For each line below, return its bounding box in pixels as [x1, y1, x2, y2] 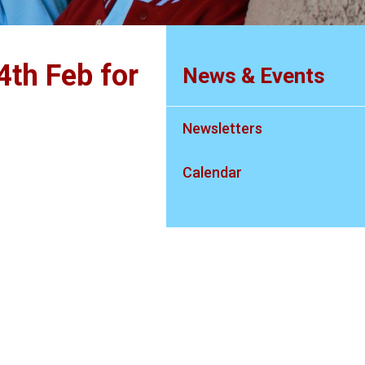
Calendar [182, 164, 243, 181]
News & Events [182, 64, 326, 88]
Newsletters [182, 120, 263, 137]
